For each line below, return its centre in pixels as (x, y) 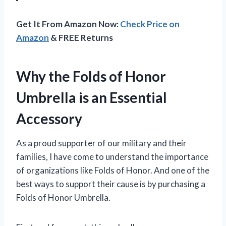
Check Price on (150, 24)
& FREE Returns (81, 37)
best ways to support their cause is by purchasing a (111, 184)
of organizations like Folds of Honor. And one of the (113, 170)
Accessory (49, 118)
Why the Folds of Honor (91, 76)
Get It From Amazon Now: (68, 24)
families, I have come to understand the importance (112, 156)
